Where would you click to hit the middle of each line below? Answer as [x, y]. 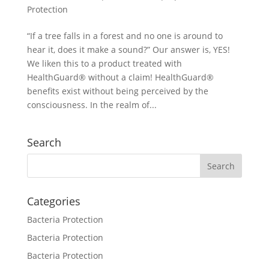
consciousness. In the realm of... [92, 104]
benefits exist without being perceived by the [117, 91]
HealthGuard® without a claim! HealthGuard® [120, 77]
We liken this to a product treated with [104, 63]
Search [44, 142]
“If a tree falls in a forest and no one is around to [125, 35]
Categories [53, 201]
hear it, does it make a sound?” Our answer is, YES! [128, 49]
